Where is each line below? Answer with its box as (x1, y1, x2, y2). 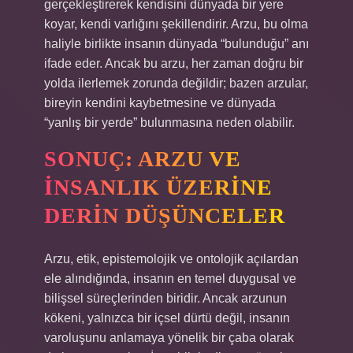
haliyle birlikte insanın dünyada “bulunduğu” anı (44, 37, 309, 50)
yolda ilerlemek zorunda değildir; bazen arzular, (44, 76, 308, 90)
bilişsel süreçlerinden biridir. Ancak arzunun (44, 292, 287, 305)
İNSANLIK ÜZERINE (44, 175, 273, 199)
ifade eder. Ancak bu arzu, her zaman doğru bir (44, 57, 303, 70)
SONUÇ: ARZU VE (44, 147, 241, 171)
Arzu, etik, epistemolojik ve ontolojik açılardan (44, 252, 299, 266)
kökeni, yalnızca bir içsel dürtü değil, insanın (44, 311, 290, 325)
